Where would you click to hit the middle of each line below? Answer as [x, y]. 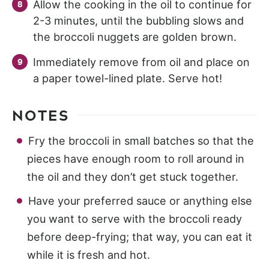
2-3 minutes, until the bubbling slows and [138, 20]
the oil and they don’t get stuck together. [133, 177]
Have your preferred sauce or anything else [140, 201]
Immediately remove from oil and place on [141, 62]
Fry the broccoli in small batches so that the [141, 141]
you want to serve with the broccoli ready [134, 219]
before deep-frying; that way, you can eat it [140, 237]
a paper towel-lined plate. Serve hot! [128, 78]
